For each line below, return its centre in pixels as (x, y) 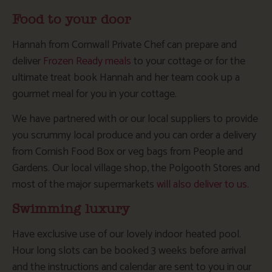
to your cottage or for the (188, 61)
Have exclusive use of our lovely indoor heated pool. (127, 235)
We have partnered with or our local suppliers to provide (135, 119)
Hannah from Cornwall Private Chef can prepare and (124, 45)
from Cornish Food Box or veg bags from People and (127, 152)
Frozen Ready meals (86, 61)
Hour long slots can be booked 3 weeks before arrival (129, 251)
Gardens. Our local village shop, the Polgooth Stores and (136, 168)
